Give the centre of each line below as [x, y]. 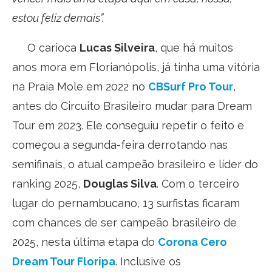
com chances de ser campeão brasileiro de [124, 222]
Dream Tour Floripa [64, 261]
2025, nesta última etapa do [85, 242]
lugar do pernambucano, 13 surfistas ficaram [126, 203]
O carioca [46, 47]
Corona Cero [192, 242]
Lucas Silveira [117, 47]
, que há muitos [194, 47]
